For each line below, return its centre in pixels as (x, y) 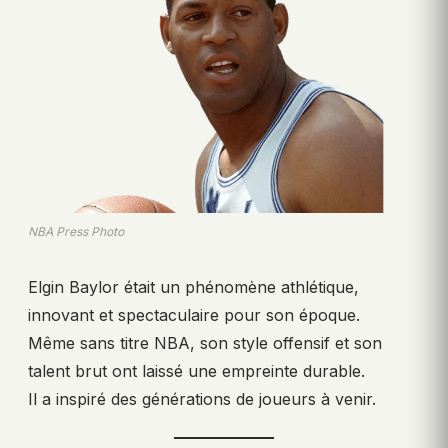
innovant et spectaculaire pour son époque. (194, 315)
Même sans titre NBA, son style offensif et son (205, 343)
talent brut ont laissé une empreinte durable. (196, 371)
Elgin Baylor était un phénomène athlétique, (193, 287)
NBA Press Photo (76, 232)
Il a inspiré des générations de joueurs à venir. (202, 399)
